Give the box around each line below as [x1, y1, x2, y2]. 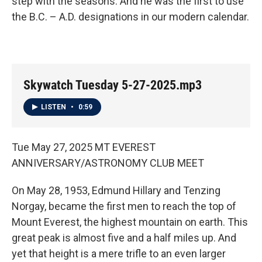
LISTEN [41, 103, 68, 112]
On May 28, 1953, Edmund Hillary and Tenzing [12, 184, 220, 197]
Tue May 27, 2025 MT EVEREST [12, 141, 156, 154]
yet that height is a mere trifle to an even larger [12, 247, 226, 260]
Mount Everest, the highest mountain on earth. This [12, 216, 248, 229]
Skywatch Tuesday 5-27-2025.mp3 [23, 77, 202, 92]
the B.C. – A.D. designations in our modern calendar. [12, 10, 249, 23]
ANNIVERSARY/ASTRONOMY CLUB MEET [12, 157, 204, 170]
